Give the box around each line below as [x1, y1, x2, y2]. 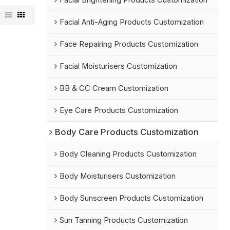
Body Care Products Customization [55, 127, 199, 138]
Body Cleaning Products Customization [60, 149, 197, 159]
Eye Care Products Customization [60, 106, 179, 116]
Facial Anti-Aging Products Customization [60, 17, 204, 27]
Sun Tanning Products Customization [60, 216, 188, 225]
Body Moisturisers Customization [60, 171, 176, 181]
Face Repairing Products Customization [60, 40, 199, 49]
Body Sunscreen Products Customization [60, 194, 204, 203]
